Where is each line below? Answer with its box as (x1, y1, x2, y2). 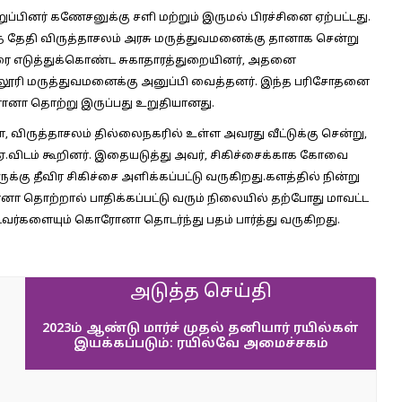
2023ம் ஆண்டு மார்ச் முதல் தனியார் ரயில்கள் (42, 321, 359, 336)
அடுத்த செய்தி (129, 282, 272, 303)
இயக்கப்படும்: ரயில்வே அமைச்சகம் (73, 336, 328, 352)
